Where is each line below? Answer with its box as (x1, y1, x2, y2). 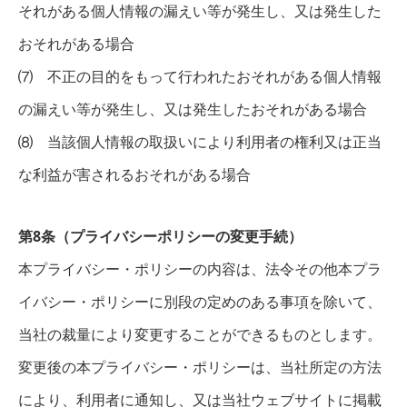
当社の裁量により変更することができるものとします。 (18, 324, 382, 344)
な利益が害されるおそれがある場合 (18, 164, 251, 184)
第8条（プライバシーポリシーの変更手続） (18, 226, 303, 246)
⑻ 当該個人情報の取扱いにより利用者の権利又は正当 (18, 132, 382, 152)
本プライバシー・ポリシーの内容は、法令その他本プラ (18, 259, 382, 279)
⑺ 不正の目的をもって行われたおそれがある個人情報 (18, 66, 382, 86)
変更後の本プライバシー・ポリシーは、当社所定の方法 (18, 357, 382, 377)
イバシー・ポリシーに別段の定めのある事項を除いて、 (18, 292, 382, 312)
